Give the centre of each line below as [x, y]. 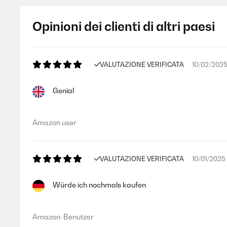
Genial [63, 90]
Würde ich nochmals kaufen [99, 185]
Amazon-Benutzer [63, 217]
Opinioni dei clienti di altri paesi [124, 26]
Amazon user [54, 122]
